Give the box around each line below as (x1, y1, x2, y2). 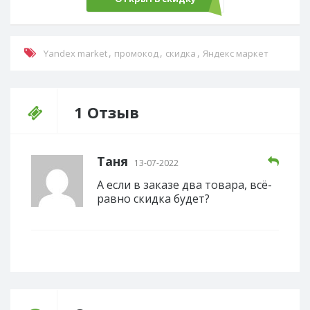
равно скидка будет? (97, 191, 210, 206)
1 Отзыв (74, 102, 139, 122)
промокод (114, 47, 158, 60)
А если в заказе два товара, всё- (97, 177, 272, 192)
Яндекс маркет (203, 47, 268, 60)
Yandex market (44, 47, 107, 60)
